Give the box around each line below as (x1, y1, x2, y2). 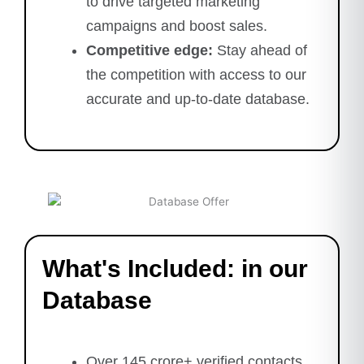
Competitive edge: (86, 41, 213, 58)
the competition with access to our (86, 66, 306, 83)
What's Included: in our (42, 254, 308, 282)
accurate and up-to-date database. (86, 90, 310, 107)
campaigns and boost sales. (86, 17, 267, 34)
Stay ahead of (213, 41, 307, 58)
